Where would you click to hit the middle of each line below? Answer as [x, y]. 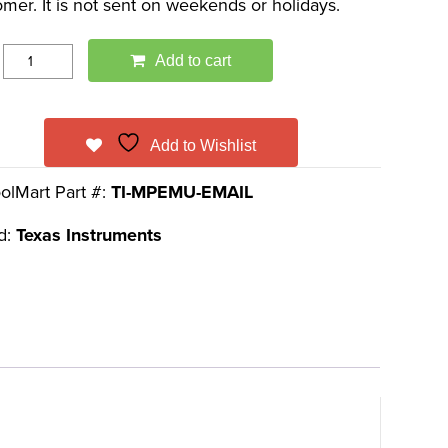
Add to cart [193, 60]
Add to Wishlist [203, 145]
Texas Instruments [89, 235]
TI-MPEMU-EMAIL [182, 192]
